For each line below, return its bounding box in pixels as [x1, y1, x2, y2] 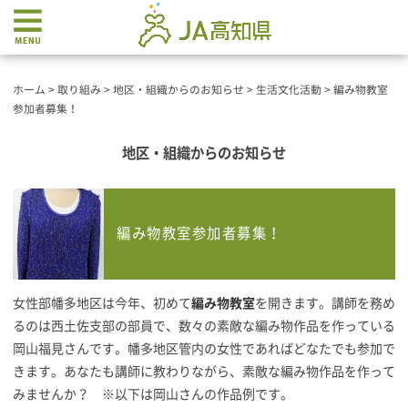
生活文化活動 [256, 85, 321, 95]
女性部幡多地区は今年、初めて [13, 297, 191, 310]
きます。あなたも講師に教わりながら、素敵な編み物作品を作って [13, 365, 395, 378]
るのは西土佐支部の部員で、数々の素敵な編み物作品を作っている [13, 320, 395, 332]
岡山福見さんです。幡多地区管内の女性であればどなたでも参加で [13, 342, 395, 355]
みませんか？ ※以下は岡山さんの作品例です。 [13, 388, 293, 401]
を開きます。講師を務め [255, 297, 395, 310]
